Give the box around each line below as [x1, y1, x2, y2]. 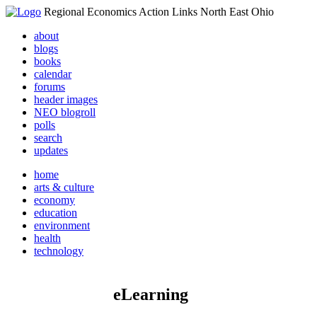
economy [34, 194, 75, 206]
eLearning [113, 284, 188, 304]
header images [34, 93, 98, 105]
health [34, 232, 61, 244]
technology [34, 245, 83, 257]
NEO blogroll [34, 106, 96, 118]
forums [34, 81, 65, 93]
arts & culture [34, 181, 94, 193]
